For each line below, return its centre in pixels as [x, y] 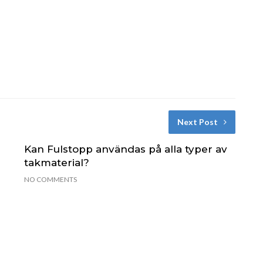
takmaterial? [56, 162]
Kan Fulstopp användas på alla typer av [125, 149]
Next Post [197, 122]
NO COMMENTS [50, 179]
